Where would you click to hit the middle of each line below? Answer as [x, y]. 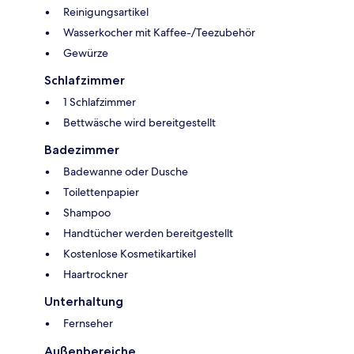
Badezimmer [82, 150]
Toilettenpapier [101, 192]
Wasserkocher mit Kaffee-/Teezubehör [159, 33]
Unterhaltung [84, 302]
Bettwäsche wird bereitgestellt [139, 123]
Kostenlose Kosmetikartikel [130, 254]
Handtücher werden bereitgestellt [148, 233]
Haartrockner [96, 275]
